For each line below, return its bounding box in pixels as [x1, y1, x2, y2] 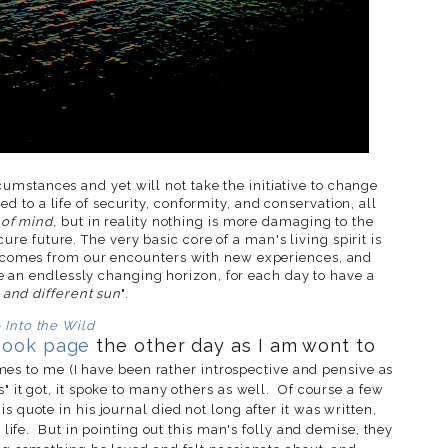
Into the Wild [4, 317, 95, 333]
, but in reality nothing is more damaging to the [53, 213, 374, 229]
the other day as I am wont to [90, 334, 376, 356]
